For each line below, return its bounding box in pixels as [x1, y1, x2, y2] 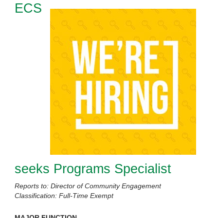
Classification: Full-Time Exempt [15, 192, 113, 200]
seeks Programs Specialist [15, 162, 171, 177]
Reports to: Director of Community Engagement [15, 182, 161, 190]
